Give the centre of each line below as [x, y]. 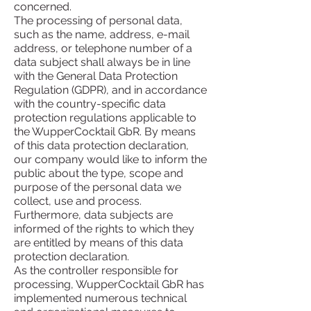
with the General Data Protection [96, 76]
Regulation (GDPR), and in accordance [110, 90]
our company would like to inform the [110, 159]
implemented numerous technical [100, 298]
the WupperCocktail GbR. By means [105, 132]
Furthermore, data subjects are [93, 215]
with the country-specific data [90, 104]
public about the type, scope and [99, 173]
